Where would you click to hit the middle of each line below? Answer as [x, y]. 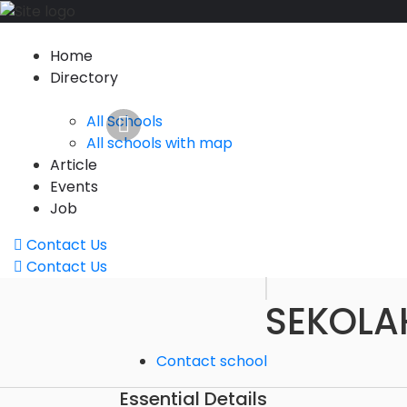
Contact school [212, 361]
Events [74, 186]
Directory [84, 77]
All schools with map [159, 143]
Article [74, 164]
